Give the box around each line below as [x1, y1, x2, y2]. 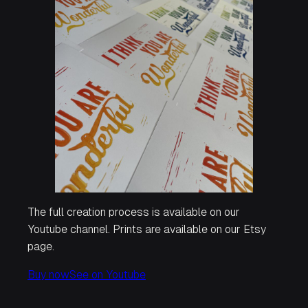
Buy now [27, 268, 69, 282]
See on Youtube [69, 268, 146, 282]
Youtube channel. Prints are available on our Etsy [27, 223, 266, 236]
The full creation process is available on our [27, 206, 240, 219]
